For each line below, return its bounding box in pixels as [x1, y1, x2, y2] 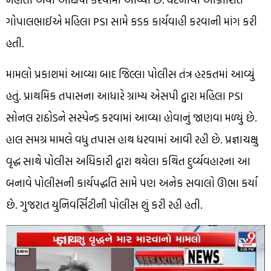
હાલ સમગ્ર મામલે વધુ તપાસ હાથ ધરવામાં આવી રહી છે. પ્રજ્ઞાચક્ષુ [6, 131, 258, 148]
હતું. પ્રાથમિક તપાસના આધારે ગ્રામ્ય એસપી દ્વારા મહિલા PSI [6, 88, 243, 105]
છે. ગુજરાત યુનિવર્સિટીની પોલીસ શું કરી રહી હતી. [6, 197, 203, 214]
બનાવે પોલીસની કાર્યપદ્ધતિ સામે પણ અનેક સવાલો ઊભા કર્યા [6, 175, 258, 192]
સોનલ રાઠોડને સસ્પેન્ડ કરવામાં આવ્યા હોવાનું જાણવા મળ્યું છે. [6, 109, 257, 126]
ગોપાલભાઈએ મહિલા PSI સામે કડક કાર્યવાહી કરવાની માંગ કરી [6, 13, 257, 30]
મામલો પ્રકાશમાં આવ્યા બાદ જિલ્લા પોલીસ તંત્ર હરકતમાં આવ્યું [6, 66, 255, 83]
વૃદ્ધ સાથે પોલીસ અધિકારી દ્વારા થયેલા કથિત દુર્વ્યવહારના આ [6, 153, 250, 170]
